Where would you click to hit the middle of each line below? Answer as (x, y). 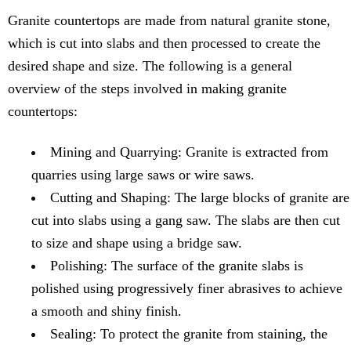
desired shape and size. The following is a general (150, 66)
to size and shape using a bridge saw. (137, 243)
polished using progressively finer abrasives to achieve (187, 289)
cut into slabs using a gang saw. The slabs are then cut (186, 221)
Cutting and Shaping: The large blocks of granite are (200, 198)
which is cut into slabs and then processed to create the (164, 43)
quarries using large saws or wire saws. (143, 175)
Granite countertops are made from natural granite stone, (169, 21)
